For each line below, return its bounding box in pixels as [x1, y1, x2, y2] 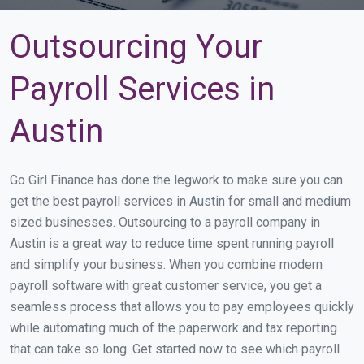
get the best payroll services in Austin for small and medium [10, 193, 351, 209]
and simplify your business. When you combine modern [10, 257, 323, 272]
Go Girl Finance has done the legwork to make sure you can [10, 172, 343, 188]
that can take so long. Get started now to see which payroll [10, 341, 340, 357]
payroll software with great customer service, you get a [10, 278, 322, 293]
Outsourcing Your [10, 28, 262, 66]
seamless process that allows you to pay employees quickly [10, 299, 354, 314]
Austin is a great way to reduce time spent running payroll [10, 236, 334, 251]
